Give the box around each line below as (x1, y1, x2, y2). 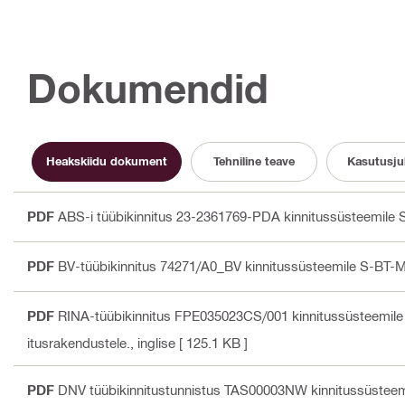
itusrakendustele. (27, 334, 130, 351)
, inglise (130, 334, 175, 351)
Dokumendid (27, 63, 268, 112)
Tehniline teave (213, 154, 295, 169)
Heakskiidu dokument (46, 154, 167, 169)
